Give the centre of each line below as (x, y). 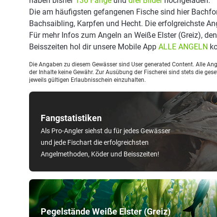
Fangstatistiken (71, 118)
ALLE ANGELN (183, 47)
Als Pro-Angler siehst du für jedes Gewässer (106, 131)
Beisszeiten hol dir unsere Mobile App (94, 47)
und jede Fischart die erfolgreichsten (95, 142)
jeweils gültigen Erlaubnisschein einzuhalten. (87, 80)
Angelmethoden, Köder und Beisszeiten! (100, 154)
